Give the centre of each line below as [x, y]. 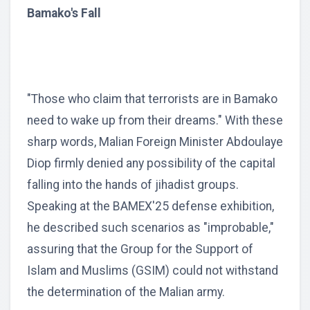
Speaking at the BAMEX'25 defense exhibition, [151, 207]
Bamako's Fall [64, 13]
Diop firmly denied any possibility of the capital [151, 164]
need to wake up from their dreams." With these [155, 121]
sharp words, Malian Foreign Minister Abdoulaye [155, 142]
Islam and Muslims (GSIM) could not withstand [153, 271]
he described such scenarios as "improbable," [151, 228]
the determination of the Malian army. [126, 292]
